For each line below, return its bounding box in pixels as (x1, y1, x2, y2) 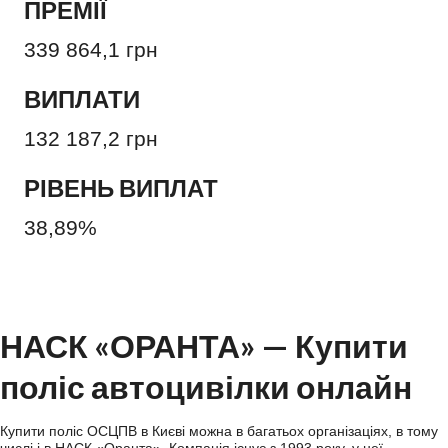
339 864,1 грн (24, 38, 158, 62)
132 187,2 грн (24, 127, 158, 151)
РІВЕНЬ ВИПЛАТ (24, 173, 218, 203)
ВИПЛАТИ (24, 84, 140, 114)
